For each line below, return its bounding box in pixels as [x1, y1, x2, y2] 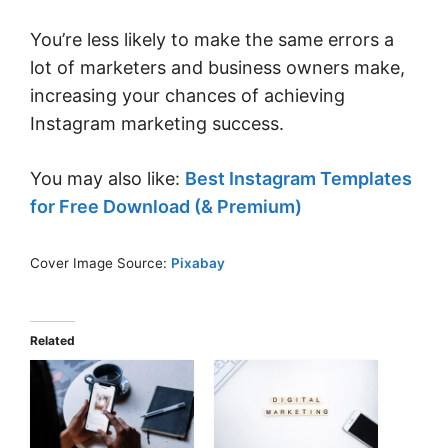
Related [30, 332, 75, 348]
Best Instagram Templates [185, 167, 412, 189]
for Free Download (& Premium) [30, 195, 302, 217]
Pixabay [171, 254, 225, 271]
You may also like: [30, 167, 185, 189]
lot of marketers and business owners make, [30, 56, 405, 78]
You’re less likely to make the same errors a [30, 28, 394, 50]
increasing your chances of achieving [30, 84, 345, 106]
